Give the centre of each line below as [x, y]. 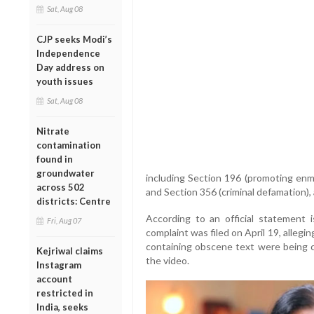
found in [55, 159]
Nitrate [53, 131]
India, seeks [62, 307]
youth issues [65, 81]
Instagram [59, 265]
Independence [68, 53]
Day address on [70, 67]
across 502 [61, 187]
